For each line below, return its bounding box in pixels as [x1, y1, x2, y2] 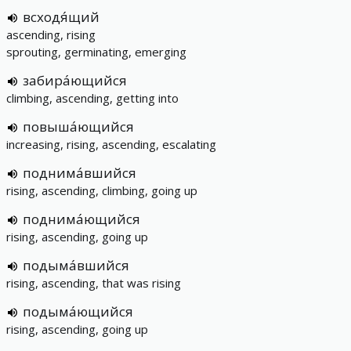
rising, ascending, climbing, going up [6, 183, 197, 198]
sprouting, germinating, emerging [6, 44, 186, 60]
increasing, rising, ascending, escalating [6, 136, 216, 152]
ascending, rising [6, 27, 96, 42]
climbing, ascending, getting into [6, 90, 179, 106]
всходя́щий [23, 8, 100, 26]
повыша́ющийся [23, 118, 134, 136]
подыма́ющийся [23, 302, 133, 320]
